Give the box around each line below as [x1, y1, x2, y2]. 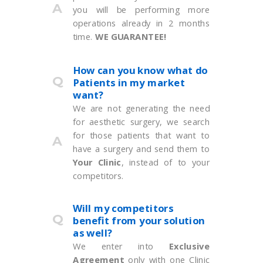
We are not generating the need [73, 102, 210, 114]
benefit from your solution [73, 213, 205, 227]
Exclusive [168, 240, 210, 252]
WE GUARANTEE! [95, 31, 167, 43]
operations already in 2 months [73, 17, 210, 29]
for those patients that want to [73, 129, 210, 141]
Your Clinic [73, 156, 122, 168]
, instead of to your [121, 156, 210, 168]
